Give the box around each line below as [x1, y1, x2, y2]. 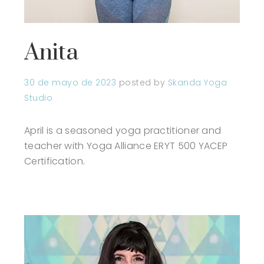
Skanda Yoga [167, 77, 227, 89]
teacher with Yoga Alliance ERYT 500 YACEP [24, 139, 228, 153]
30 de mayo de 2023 [24, 77, 116, 89]
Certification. [24, 154, 85, 169]
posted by [118, 77, 168, 89]
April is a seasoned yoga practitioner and [24, 124, 222, 138]
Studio [24, 92, 52, 104]
